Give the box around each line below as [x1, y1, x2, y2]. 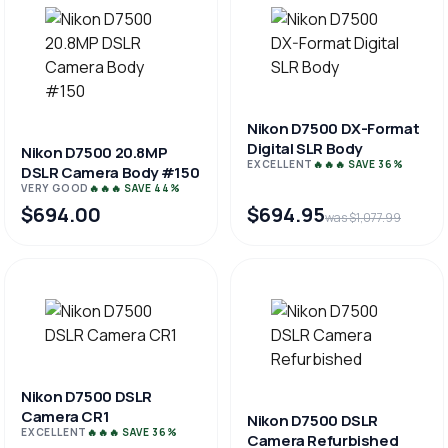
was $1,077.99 [325, 209, 401, 226]
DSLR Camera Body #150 [21, 162, 200, 183]
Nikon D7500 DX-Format [247, 118, 420, 139]
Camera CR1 [21, 406, 110, 427]
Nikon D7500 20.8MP [21, 142, 168, 163]
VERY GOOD [21, 181, 90, 195]
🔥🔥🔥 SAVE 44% [89, 181, 181, 195]
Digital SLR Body [247, 138, 362, 159]
